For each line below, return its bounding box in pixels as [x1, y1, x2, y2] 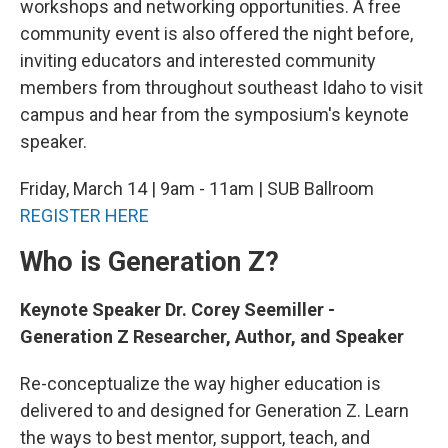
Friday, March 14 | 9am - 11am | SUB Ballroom [20, 178, 374, 199]
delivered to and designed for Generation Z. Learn [20, 400, 409, 421]
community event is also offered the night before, [20, 23, 413, 44]
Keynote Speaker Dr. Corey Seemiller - [20, 299, 335, 320]
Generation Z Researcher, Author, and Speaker [20, 326, 404, 347]
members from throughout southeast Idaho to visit [20, 77, 423, 98]
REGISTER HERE [20, 205, 149, 226]
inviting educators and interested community [20, 50, 376, 71]
